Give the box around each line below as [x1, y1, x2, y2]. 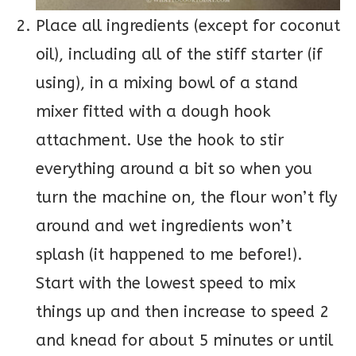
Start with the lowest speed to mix [36, 274, 296, 293]
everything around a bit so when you [36, 160, 312, 179]
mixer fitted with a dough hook [36, 103, 271, 122]
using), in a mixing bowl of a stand [36, 74, 298, 93]
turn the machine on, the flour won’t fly [36, 188, 337, 207]
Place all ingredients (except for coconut [36, 17, 340, 36]
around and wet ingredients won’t [36, 217, 292, 236]
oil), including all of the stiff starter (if [36, 45, 323, 64]
